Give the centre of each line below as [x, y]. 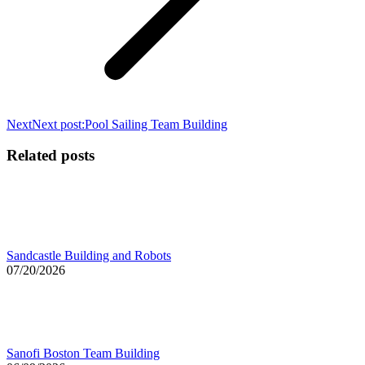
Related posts [51, 156]
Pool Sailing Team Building [156, 124]
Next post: [58, 124]
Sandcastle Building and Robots [89, 255]
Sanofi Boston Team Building [83, 353]
